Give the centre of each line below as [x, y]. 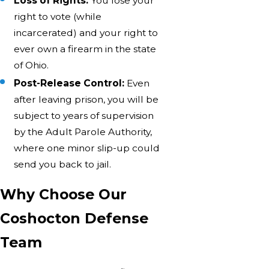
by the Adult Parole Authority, [83, 132]
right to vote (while [58, 16]
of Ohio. [32, 65]
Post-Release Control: [69, 83]
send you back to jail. [63, 165]
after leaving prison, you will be [86, 100]
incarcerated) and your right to [86, 32]
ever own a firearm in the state [85, 49]
